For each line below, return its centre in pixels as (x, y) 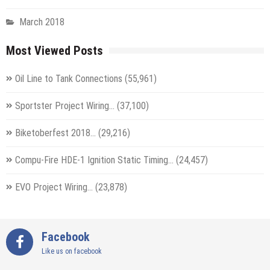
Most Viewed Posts (55, 50)
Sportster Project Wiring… (65, 105)
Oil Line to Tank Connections (69, 78)
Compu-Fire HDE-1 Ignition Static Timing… (94, 160)
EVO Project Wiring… (54, 187)
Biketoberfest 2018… (55, 133)
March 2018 (42, 22)
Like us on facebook (72, 251)
